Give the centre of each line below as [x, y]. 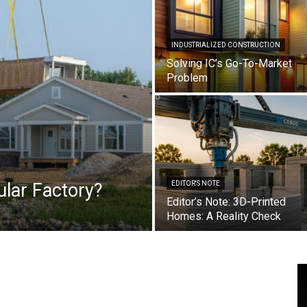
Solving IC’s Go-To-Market [229, 63]
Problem [187, 77]
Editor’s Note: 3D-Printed [226, 201]
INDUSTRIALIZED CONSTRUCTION [226, 45]
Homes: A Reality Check [224, 216]
